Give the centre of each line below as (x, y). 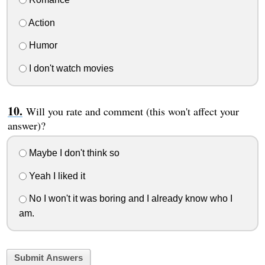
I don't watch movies (70, 69)
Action (41, 22)
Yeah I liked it (56, 176)
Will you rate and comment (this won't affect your (132, 112)
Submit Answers (48, 258)
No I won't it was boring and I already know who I (129, 199)
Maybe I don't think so (73, 153)
